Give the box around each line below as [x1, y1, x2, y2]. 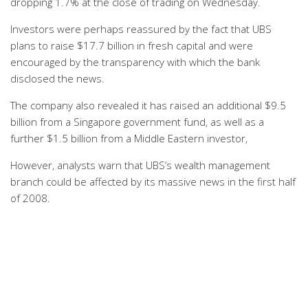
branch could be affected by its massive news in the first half [10, 175, 296, 188]
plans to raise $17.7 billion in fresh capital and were [10, 38, 253, 52]
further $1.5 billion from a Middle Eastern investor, [10, 131, 247, 145]
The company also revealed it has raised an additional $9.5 [10, 98, 286, 112]
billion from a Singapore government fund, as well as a [10, 115, 264, 129]
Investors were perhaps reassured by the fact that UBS [10, 22, 272, 36]
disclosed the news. [10, 71, 104, 85]
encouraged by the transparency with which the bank [10, 55, 260, 69]
